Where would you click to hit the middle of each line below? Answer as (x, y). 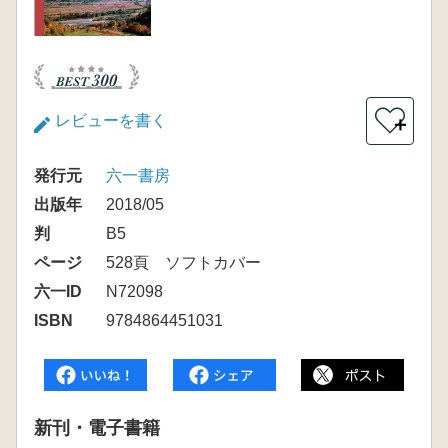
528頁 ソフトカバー (183, 262)
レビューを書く (111, 120)
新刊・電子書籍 (97, 427)
